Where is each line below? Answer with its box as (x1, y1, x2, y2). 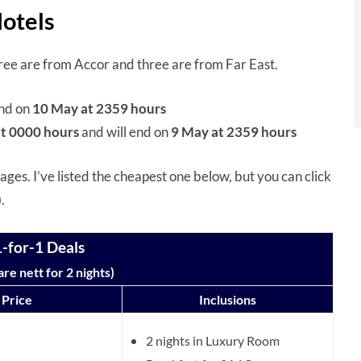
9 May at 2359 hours (171, 123, 297, 140)
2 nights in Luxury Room (146, 333, 280, 348)
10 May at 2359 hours (32, 100, 166, 117)
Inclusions (199, 292, 256, 307)
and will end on (79, 123, 171, 140)
